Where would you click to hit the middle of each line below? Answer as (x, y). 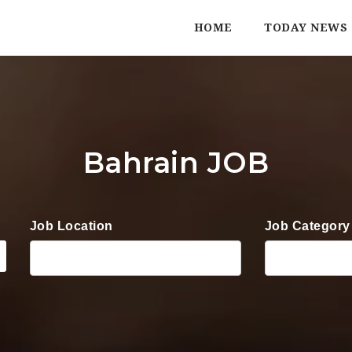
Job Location (71, 226)
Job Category (307, 226)
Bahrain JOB (176, 163)
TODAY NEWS (306, 27)
